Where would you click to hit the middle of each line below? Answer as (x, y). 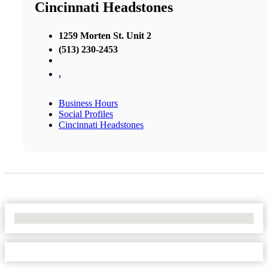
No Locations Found (54, 218)
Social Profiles (86, 114)
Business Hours (88, 103)
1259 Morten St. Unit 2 (105, 35)
